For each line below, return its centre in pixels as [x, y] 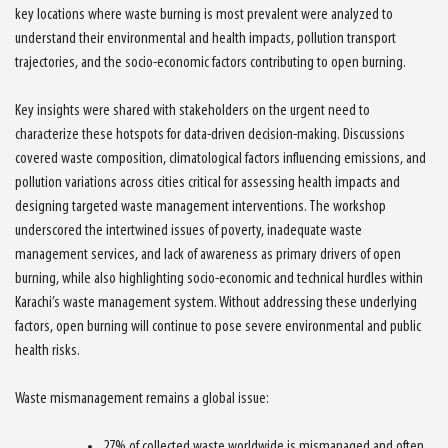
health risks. [47, 350]
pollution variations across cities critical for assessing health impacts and [207, 182]
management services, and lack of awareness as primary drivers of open [208, 254]
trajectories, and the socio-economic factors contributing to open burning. [210, 62]
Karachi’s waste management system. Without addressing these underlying [216, 302]
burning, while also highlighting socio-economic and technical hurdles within [219, 278]
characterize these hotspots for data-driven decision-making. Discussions [210, 134]
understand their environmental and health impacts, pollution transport [205, 38]
